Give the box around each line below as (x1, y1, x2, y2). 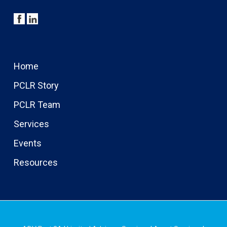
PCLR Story (13, 80, 59, 91)
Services (13, 119, 49, 129)
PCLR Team (13, 99, 60, 110)
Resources (13, 157, 58, 168)
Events (13, 138, 42, 148)
